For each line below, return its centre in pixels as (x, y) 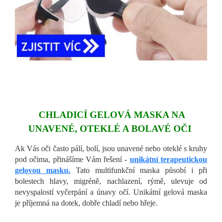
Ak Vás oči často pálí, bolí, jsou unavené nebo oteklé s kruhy (111, 148)
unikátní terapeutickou (168, 159)
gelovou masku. (43, 170)
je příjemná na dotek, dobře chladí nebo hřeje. (86, 203)
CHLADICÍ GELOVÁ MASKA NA (112, 115)
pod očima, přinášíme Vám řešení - (72, 159)
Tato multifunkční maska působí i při (139, 170)
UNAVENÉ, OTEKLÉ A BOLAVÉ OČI (111, 129)
